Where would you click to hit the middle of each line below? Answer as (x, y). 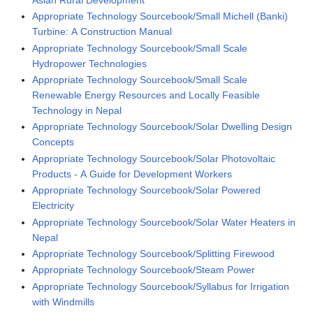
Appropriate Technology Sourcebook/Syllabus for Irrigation (161, 286)
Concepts (53, 142)
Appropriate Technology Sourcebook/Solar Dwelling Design (162, 127)
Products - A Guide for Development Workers (132, 174)
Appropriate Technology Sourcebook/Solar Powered (147, 190)
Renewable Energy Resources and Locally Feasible (146, 95)
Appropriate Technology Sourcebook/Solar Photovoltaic (154, 158)
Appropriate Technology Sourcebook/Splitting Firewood (154, 254)
